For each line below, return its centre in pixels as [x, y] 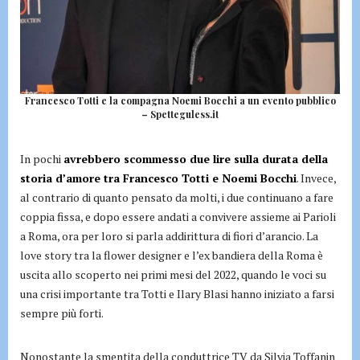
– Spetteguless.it [180, 115]
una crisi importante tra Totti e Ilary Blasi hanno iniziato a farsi [177, 294]
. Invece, [316, 178]
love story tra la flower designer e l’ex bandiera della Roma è [172, 256]
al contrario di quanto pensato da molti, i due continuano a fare [177, 198]
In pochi [42, 159]
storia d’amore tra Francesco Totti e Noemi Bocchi [158, 178]
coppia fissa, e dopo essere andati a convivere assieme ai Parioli [178, 217]
